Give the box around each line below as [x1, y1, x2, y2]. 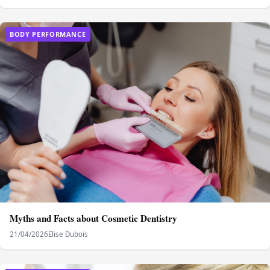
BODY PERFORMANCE [10, 30, 86, 39]
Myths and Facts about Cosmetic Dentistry [10, 211, 177, 225]
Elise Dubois [48, 229, 88, 239]
